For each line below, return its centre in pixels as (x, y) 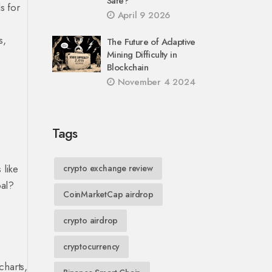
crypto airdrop (91, 220)
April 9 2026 (142, 15)
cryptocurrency (92, 246)
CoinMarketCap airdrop (108, 194)
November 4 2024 (155, 82)
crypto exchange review (108, 168)
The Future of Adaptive (151, 42)
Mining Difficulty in (142, 55)
